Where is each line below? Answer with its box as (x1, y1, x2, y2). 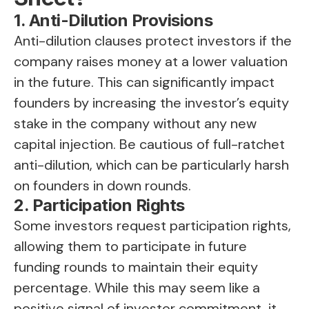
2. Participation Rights (14, 195, 185, 216)
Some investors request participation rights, (14, 217, 291, 235)
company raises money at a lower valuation (14, 52, 288, 71)
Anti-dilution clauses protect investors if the (14, 32, 292, 50)
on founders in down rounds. (14, 177, 191, 195)
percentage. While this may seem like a (14, 279, 260, 297)
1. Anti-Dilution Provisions (14, 10, 213, 31)
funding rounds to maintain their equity (14, 258, 258, 277)
